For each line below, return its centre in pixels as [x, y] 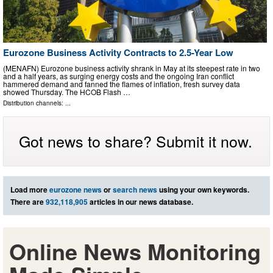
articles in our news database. [140, 201]
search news [135, 189]
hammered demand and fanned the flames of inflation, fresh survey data [122, 83]
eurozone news [76, 189]
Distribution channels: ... [37, 103]
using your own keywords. [203, 189]
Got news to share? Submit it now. [136, 140]
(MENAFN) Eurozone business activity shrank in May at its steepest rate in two [132, 68]
